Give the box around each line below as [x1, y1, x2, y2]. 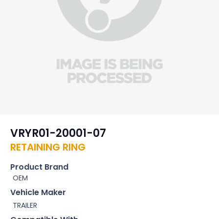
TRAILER [13, 200, 37, 210]
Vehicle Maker [10, 186, 66, 198]
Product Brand [10, 161, 68, 173]
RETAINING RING [10, 140, 86, 154]
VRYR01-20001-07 [10, 126, 106, 141]
